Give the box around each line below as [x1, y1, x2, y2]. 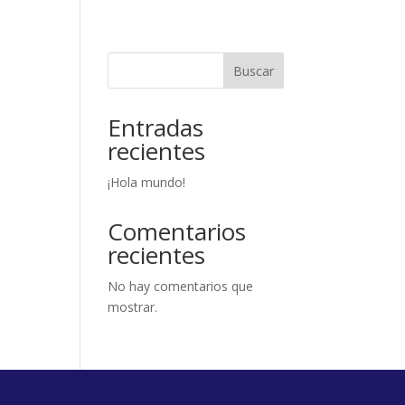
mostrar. [108, 298, 158, 316]
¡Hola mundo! [108, 174, 186, 191]
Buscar [232, 61, 274, 80]
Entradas [108, 111, 204, 144]
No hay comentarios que [108, 278, 254, 295]
